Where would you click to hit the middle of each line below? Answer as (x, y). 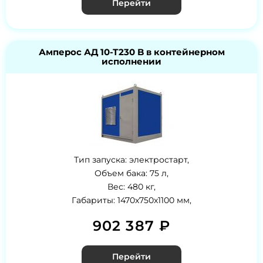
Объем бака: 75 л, (131, 173)
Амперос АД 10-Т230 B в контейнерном (131, 52)
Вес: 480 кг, (131, 187)
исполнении (131, 62)
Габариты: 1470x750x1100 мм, (131, 200)
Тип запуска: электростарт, (131, 160)
